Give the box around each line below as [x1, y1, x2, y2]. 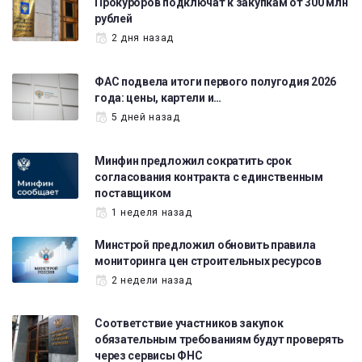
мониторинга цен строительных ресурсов [95, 254, 322, 267]
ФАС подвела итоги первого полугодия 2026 [95, 74, 336, 88]
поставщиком [95, 186, 172, 200]
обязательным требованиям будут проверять [95, 333, 343, 347]
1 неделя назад [111, 206, 192, 218]
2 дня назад [111, 32, 174, 44]
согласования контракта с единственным [95, 170, 323, 183]
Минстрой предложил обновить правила [95, 238, 316, 251]
